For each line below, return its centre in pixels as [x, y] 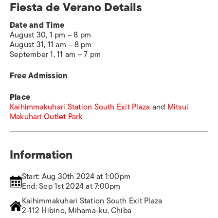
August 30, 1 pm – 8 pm [51, 35]
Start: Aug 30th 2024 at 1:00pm [76, 177]
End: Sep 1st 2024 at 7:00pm [71, 187]
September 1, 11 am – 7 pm [55, 55]
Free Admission [39, 76]
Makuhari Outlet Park [46, 117]
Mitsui [178, 107]
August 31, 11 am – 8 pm [51, 45]
